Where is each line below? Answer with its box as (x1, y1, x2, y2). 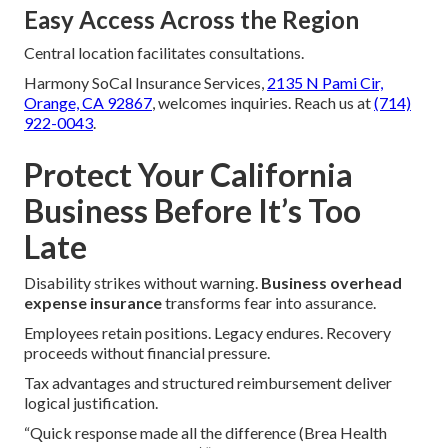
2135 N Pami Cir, (267, 72, 383, 92)
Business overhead (261, 272, 402, 292)
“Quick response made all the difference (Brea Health (24, 422, 387, 442)
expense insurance (24, 292, 162, 312)
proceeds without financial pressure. (24, 342, 270, 362)
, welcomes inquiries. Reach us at (152, 92, 374, 112)
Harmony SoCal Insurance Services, (24, 72, 267, 92)
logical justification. (24, 392, 158, 412)
